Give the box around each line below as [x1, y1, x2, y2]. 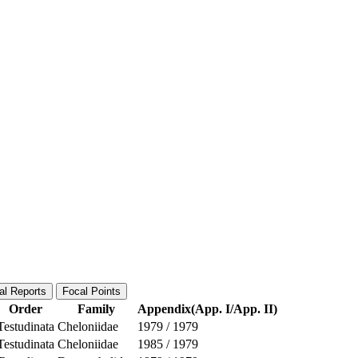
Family [77, 301, 115, 316]
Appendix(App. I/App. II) [137, 301, 277, 316]
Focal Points [62, 284, 121, 297]
